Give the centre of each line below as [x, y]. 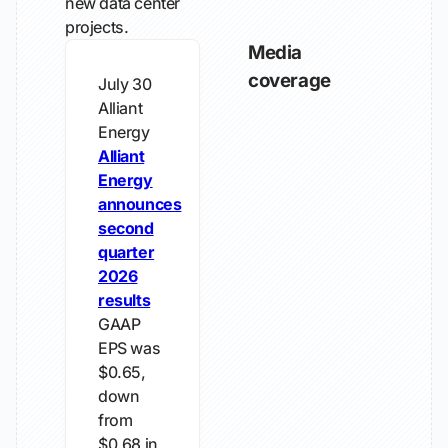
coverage [289, 80]
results [124, 300]
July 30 [125, 84]
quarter [126, 252]
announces [140, 204]
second [126, 228]
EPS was [129, 348]
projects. [97, 27]
